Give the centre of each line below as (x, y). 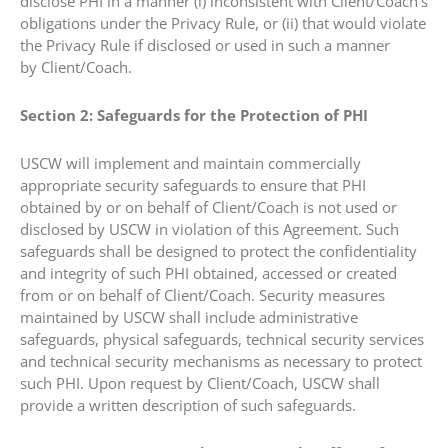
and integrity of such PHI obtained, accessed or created (208, 273)
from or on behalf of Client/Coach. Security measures (202, 295)
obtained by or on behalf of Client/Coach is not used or (208, 207)
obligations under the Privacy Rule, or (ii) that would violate (223, 22)
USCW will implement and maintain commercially (190, 163)
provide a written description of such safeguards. (188, 405)
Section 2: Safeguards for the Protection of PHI (194, 114)
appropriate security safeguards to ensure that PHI (193, 185)
